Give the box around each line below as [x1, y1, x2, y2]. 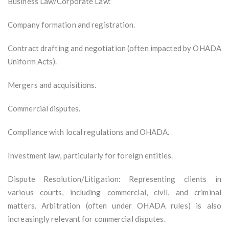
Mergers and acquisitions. [8, 80, 97, 90]
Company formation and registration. [8, 20, 135, 30]
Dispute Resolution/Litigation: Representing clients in [8, 174, 221, 184]
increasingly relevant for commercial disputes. [8, 214, 166, 224]
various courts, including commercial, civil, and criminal [8, 188, 221, 197]
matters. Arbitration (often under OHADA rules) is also [8, 201, 221, 211]
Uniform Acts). [8, 57, 57, 66]
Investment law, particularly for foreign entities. [8, 151, 173, 161]
